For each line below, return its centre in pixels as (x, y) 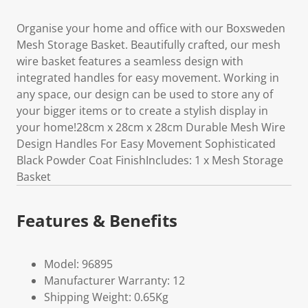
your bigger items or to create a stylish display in (142, 111)
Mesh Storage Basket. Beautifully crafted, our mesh (148, 45)
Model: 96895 (78, 264)
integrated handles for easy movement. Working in (148, 78)
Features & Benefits (97, 220)
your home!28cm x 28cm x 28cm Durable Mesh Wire (151, 127)
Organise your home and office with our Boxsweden (151, 28)
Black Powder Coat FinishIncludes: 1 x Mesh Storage (150, 160)
